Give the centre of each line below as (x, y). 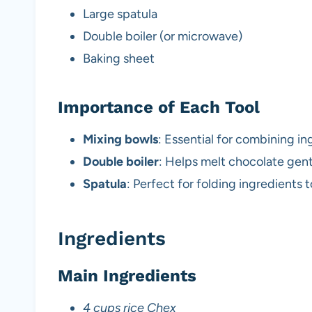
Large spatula (120, 14)
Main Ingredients (127, 276)
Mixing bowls (120, 140)
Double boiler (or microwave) (163, 37)
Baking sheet (119, 59)
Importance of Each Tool (159, 108)
